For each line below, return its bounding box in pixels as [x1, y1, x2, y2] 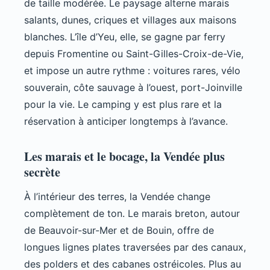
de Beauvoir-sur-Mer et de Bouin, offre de [24, 224, 214, 237]
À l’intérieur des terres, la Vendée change [24, 190, 210, 203]
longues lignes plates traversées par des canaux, [24, 241, 246, 254]
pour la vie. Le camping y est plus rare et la [24, 98, 222, 111]
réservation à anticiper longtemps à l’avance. [24, 115, 228, 128]
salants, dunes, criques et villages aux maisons [24, 14, 236, 27]
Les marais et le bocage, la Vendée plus [24, 148, 225, 166]
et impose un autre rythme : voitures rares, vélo [24, 64, 240, 77]
